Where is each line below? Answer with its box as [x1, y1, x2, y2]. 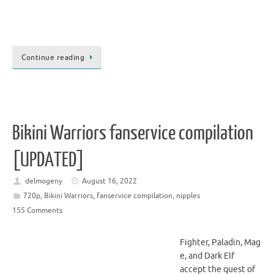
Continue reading [21, 53, 84, 63]
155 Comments [12, 205, 62, 215]
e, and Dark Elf [180, 250, 234, 261]
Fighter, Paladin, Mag [180, 237, 261, 248]
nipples [176, 190, 200, 201]
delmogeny [24, 176, 62, 186]
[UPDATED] [12, 149, 84, 171]
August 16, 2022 [82, 176, 138, 186]
